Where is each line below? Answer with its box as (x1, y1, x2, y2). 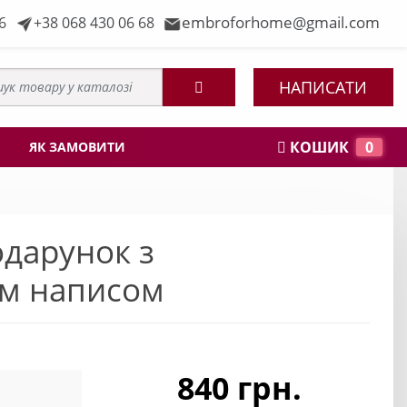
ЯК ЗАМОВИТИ (28, 137, 125, 155)
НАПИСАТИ (279, 75, 368, 98)
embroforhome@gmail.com (182, 12, 380, 34)
